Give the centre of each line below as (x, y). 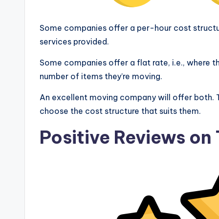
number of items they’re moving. (101, 76)
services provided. (74, 41)
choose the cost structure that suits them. (120, 111)
